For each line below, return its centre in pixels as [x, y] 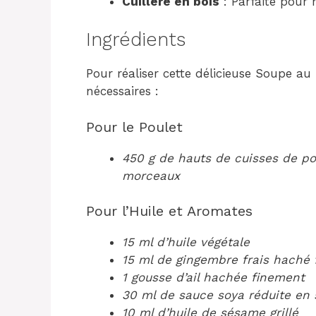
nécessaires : [122, 91]
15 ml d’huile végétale [186, 242]
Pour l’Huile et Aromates [169, 211]
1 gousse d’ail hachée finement [213, 277]
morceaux [151, 175]
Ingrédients [136, 39]
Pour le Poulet [134, 127]
